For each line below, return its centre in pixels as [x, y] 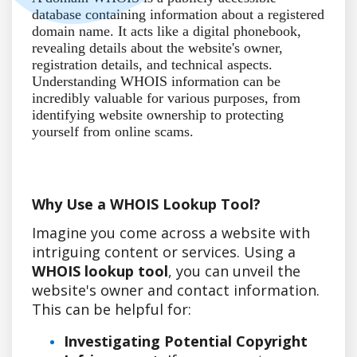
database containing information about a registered [178, 14]
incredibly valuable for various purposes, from [166, 98]
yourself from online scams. [113, 131]
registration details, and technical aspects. [152, 64]
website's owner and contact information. [176, 290]
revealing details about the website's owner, [157, 47]
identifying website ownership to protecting [158, 114]
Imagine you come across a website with [171, 232]
